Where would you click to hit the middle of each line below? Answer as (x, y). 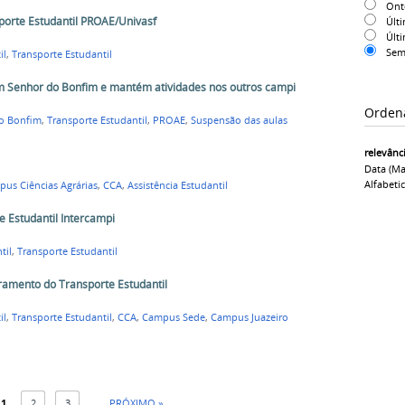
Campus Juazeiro (249, 317)
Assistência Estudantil (177, 186)
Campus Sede (173, 317)
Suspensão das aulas (239, 120)
